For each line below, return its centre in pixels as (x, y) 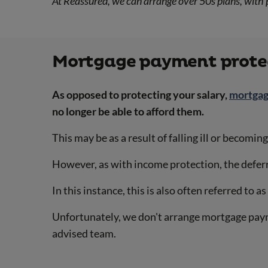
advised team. (84, 233)
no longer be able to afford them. (128, 111)
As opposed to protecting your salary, (141, 94)
